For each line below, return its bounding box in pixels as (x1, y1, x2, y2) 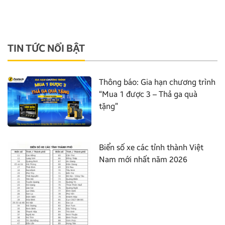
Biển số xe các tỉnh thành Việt (99, 143, 204, 153)
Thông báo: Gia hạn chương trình (99, 77, 216, 87)
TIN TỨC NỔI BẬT (8, 42, 85, 54)
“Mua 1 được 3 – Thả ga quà (99, 89, 198, 99)
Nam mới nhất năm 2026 (99, 155, 188, 165)
